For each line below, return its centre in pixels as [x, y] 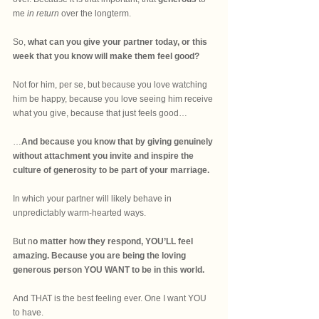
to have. [28, 313]
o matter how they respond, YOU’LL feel [114, 241]
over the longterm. [95, 14]
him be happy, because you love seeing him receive [114, 99]
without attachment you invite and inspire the [104, 156]
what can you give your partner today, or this [119, 42]
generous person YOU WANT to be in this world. [109, 270]
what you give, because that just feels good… [100, 113]
